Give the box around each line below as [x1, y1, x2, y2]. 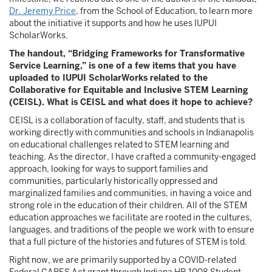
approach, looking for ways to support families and [9, 163, 208, 174]
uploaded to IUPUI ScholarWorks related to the [9, 72, 208, 83]
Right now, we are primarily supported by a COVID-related [9, 254, 236, 265]
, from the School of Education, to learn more [76, 5, 253, 16]
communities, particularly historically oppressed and [9, 175, 217, 186]
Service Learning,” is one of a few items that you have [9, 60, 236, 71]
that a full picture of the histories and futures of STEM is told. [9, 236, 247, 247]
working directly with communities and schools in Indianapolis [9, 127, 254, 138]
